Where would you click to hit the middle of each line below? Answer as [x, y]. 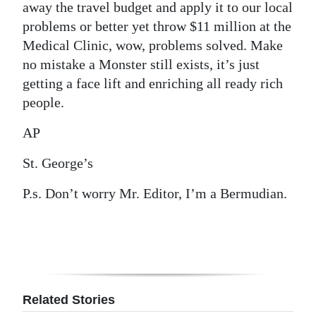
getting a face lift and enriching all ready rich [153, 83]
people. [43, 102]
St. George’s [58, 163]
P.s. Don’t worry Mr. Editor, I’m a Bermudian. [155, 193]
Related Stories [69, 300]
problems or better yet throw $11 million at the [157, 26]
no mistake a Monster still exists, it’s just [141, 64]
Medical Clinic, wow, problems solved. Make [153, 45]
